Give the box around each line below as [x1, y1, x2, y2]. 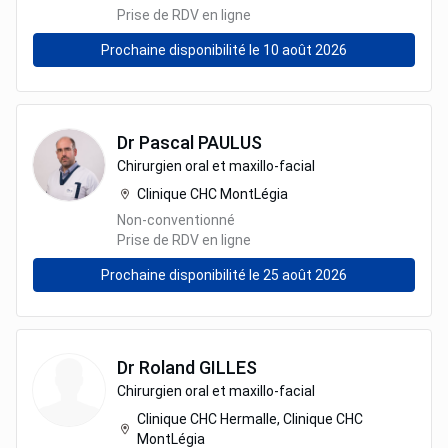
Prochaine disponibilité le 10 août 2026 [101, 42, 347, 58]
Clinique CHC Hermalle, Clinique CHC [137, 411, 363, 427]
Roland [139, 357, 195, 378]
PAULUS [198, 132, 262, 153]
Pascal [139, 132, 194, 153]
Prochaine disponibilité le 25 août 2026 [101, 267, 347, 283]
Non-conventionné [117, 212, 235, 228]
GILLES [199, 357, 257, 378]
